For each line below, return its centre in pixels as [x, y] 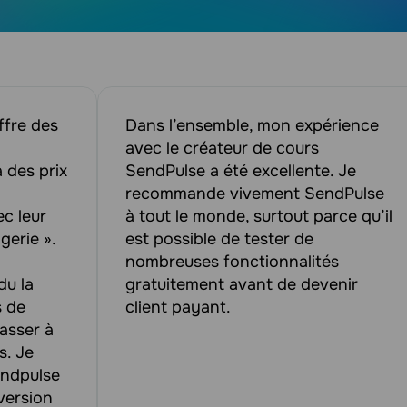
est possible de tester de [219, 239]
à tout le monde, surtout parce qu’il [259, 216]
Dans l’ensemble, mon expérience [252, 125]
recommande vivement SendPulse [255, 194]
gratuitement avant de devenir [242, 284]
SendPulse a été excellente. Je [241, 171]
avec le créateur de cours [222, 148]
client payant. [178, 307]
